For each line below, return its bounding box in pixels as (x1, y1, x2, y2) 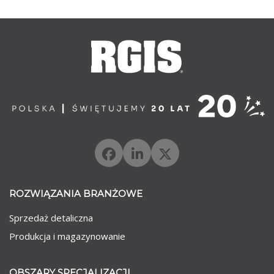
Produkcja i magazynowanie (9, 230, 125, 243)
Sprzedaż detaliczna (9, 211, 93, 224)
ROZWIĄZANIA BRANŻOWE (9, 187, 143, 199)
